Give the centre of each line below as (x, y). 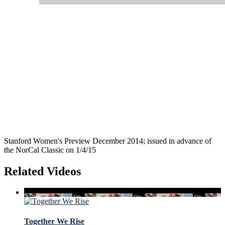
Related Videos (42, 171)
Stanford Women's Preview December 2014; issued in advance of (108, 141)
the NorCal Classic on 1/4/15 (50, 150)
